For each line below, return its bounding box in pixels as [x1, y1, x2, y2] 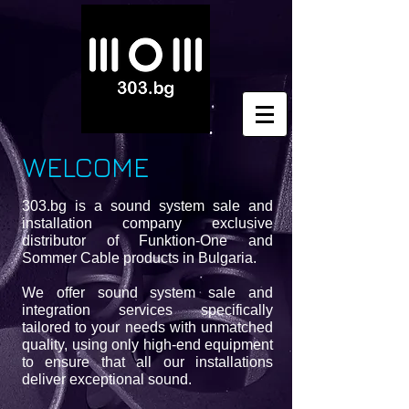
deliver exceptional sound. [22, 372, 192, 387]
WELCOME [23, 151, 149, 184]
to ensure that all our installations [22, 354, 273, 370]
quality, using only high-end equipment [22, 337, 273, 352]
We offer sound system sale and [22, 285, 273, 300]
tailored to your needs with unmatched [22, 320, 273, 335]
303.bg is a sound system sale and [22, 198, 273, 214]
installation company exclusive [22, 215, 273, 231]
